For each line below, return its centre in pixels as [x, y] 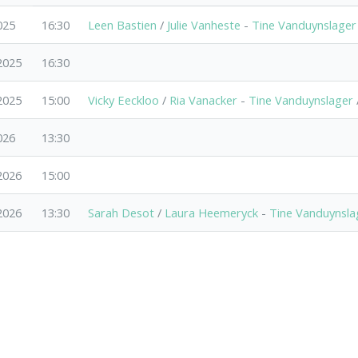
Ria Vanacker [204, 99]
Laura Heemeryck [212, 212]
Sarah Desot [121, 212]
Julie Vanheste [204, 24]
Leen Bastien [123, 24]
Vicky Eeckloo [124, 99]
